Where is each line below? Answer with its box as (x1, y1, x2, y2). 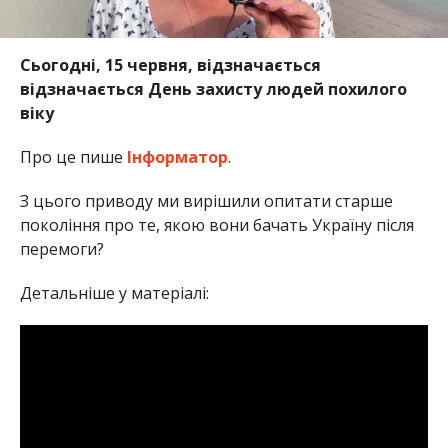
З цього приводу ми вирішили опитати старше (19, 190, 393, 213)
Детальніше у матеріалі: (19, 282, 209, 305)
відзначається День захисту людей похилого (19, 78, 407, 101)
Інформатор (126, 146, 228, 169)
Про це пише (19, 146, 127, 169)
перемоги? (19, 238, 104, 261)
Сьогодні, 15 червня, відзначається (19, 54, 321, 77)
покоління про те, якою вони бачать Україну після (19, 214, 414, 237)
